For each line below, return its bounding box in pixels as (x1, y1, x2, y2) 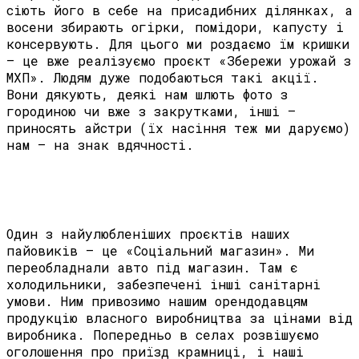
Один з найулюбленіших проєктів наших (6, 225, 290, 243)
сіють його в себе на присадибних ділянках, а (6, 2, 353, 19)
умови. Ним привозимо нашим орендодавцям (6, 292, 308, 310)
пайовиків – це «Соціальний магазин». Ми (6, 242, 314, 260)
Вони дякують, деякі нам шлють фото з (6, 86, 288, 103)
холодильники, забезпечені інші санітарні (6, 276, 321, 293)
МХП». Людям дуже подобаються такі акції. (6, 69, 319, 87)
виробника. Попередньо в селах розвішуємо (6, 326, 319, 344)
